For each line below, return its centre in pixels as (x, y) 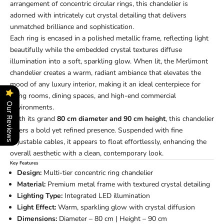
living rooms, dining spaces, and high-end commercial (93, 96)
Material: (31, 184)
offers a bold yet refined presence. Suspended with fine (96, 130)
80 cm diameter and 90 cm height (111, 119)
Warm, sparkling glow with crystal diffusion (125, 207)
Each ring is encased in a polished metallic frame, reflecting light (109, 38)
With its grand (33, 119)
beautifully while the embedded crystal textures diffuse (96, 50)
